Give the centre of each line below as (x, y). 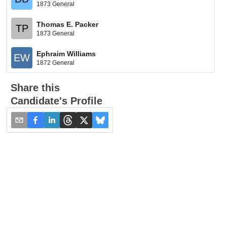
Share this (35, 88)
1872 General (56, 63)
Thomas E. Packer (68, 24)
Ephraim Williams (66, 53)
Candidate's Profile (57, 101)
